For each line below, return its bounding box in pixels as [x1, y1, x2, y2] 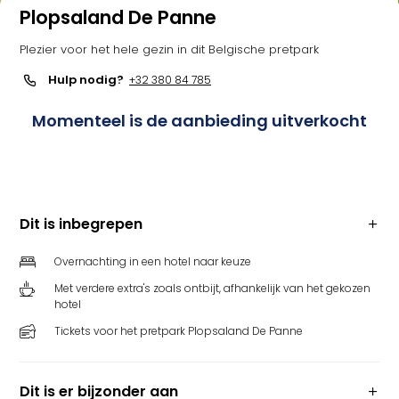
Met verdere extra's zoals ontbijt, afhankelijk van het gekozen [54, 281, 370, 296]
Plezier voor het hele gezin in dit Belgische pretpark [20, 41, 319, 58]
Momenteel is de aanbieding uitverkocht [32, 110, 367, 132]
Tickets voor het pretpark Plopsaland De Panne [54, 323, 303, 338]
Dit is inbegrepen [20, 214, 142, 234]
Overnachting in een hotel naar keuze [54, 254, 251, 269]
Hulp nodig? [48, 71, 124, 88]
